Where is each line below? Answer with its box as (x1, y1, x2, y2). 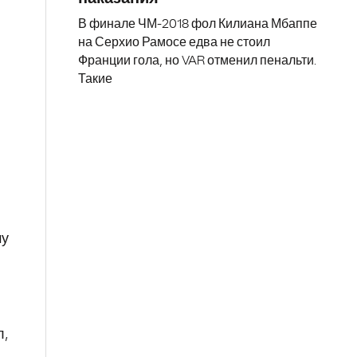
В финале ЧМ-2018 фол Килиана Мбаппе (78, 17, 317, 30)
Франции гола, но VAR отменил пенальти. (78, 53, 316, 67)
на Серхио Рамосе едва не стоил (78, 35, 270, 49)
